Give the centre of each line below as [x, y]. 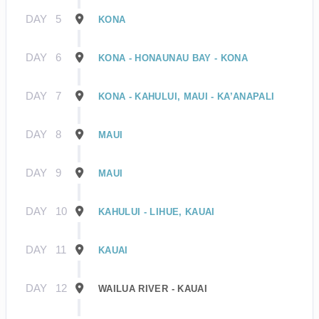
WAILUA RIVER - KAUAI [153, 288]
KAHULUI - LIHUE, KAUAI [157, 211]
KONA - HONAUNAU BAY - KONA [173, 58]
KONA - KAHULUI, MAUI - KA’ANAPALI [187, 96]
